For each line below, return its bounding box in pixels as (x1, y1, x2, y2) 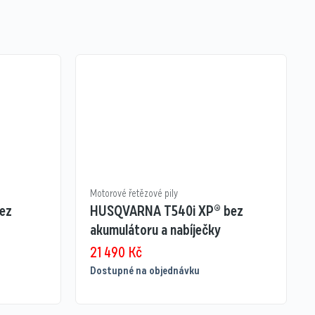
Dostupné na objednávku (89, 263, 200, 279)
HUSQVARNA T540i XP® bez (89, 201, 243, 221)
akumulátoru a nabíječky (89, 220, 221, 240)
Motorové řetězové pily (89, 186, 178, 201)
